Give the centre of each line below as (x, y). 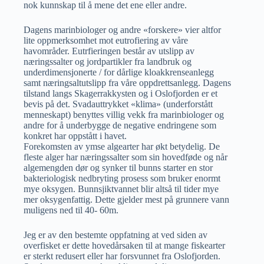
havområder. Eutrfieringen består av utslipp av (109, 51)
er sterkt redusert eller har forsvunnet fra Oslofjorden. (122, 256)
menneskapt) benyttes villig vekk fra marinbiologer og (124, 114)
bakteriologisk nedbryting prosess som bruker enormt (122, 178)
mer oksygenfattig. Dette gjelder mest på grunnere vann (126, 199)
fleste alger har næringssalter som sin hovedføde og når (126, 157)
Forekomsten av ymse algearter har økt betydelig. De (122, 146)
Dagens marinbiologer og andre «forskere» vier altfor (122, 29)
